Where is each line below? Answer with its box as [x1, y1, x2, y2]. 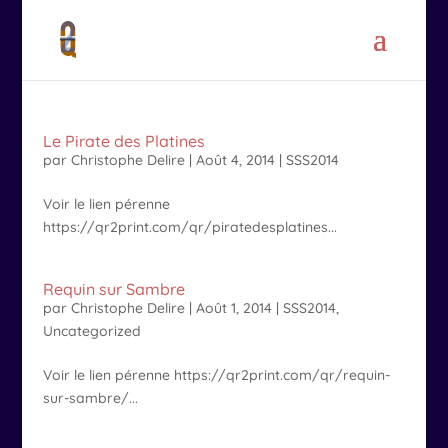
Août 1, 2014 [195, 299, 272, 317]
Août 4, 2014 [195, 151, 275, 169]
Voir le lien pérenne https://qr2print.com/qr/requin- [42, 366, 390, 384]
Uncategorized [42, 322, 141, 340]
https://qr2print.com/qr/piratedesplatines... [42, 218, 337, 236]
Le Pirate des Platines [42, 131, 205, 151]
